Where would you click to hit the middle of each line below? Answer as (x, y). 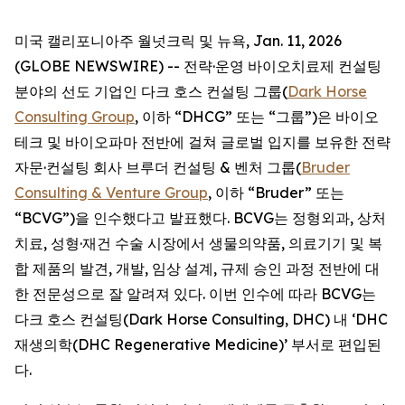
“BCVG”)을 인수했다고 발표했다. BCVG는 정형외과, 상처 (200, 218)
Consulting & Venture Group (111, 193)
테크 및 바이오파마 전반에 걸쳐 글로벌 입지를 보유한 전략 (202, 142)
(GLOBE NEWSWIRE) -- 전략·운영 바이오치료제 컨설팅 (198, 66)
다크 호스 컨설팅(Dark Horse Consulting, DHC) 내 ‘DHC (201, 319)
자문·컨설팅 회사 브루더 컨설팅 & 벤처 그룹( (158, 167)
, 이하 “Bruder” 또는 (276, 193)
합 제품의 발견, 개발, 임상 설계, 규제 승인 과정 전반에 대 (197, 268)
